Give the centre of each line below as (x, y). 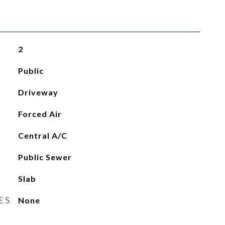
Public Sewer (45, 157)
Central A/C (42, 135)
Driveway (38, 92)
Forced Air (40, 114)
